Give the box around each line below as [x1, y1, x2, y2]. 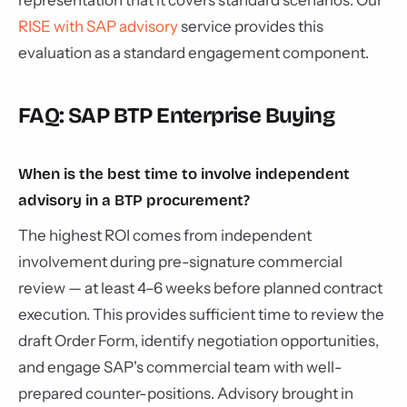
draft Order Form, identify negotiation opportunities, [18, 332, 379, 350]
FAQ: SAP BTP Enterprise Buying [18, 103, 334, 128]
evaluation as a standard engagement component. [18, 44, 369, 62]
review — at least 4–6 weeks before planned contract [18, 279, 382, 297]
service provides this [178, 17, 323, 35]
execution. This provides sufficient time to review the [18, 305, 384, 323]
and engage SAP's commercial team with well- [18, 358, 342, 376]
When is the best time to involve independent [18, 164, 350, 184]
